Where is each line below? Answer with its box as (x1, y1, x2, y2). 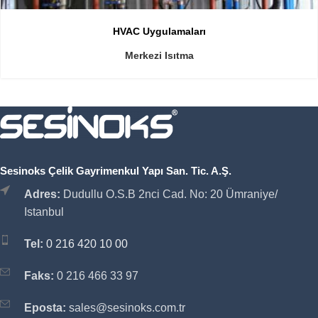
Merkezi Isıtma (124, 50, 194, 62)
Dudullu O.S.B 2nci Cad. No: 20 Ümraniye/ (60, 188, 278, 201)
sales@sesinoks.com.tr (66, 302, 185, 314)
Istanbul (24, 206, 64, 219)
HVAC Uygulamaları (112, 26, 206, 38)
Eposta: (24, 302, 66, 314)
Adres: (24, 188, 60, 201)
